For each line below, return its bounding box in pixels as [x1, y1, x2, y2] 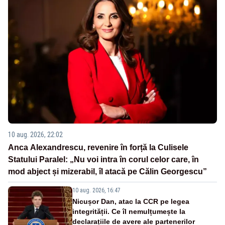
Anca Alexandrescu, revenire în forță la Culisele [8, 143, 188, 152]
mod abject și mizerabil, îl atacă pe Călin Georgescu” [8, 167, 207, 176]
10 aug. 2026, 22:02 [8, 131, 63, 139]
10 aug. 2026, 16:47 [72, 187, 121, 194]
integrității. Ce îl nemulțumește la [72, 207, 185, 216]
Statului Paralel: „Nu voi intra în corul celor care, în [8, 155, 199, 164]
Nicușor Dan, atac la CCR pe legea [72, 197, 189, 206]
